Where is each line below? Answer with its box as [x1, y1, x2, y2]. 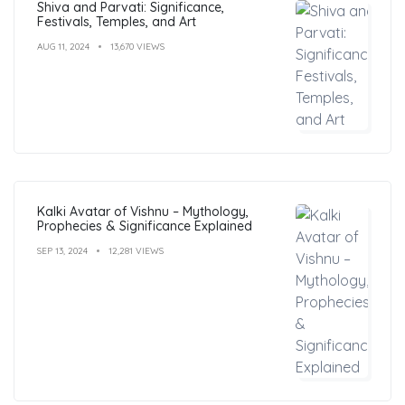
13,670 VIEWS [110, 40, 165, 52]
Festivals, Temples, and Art [37, 13, 196, 30]
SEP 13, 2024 [37, 244, 88, 257]
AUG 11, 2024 [37, 40, 89, 52]
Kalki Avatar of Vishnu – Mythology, [37, 202, 249, 220]
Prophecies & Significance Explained [37, 217, 252, 234]
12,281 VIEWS [108, 244, 164, 257]
